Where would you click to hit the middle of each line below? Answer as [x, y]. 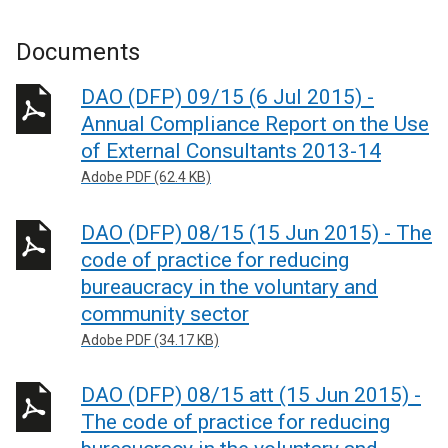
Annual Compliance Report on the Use [255, 124]
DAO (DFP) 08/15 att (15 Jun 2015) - [251, 395]
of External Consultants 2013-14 [231, 151]
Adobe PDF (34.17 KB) [150, 339]
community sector [165, 313]
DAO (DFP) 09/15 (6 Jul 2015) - [227, 97]
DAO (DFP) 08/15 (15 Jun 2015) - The [256, 232]
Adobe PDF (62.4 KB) [146, 177]
